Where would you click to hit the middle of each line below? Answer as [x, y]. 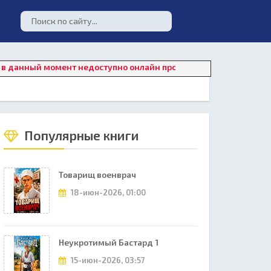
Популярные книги [80, 135]
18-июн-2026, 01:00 [107, 192]
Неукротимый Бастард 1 [109, 242]
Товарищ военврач [97, 175]
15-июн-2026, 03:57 [107, 260]
